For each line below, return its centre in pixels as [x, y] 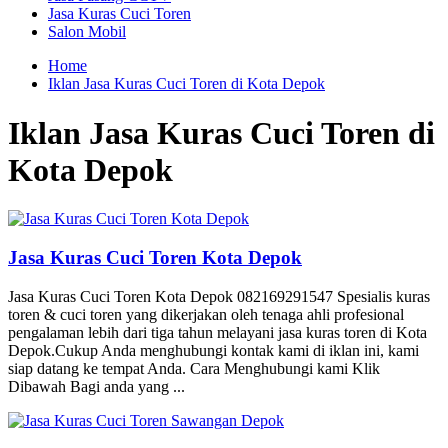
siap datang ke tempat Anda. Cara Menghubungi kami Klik [194, 368]
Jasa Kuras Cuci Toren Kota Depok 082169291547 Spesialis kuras [219, 296]
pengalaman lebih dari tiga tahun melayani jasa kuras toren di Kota [217, 332]
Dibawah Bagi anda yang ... [96, 386]
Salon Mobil [87, 32]
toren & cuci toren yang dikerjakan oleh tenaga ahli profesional [206, 314]
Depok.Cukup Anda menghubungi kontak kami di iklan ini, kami [213, 350]
